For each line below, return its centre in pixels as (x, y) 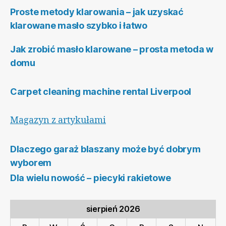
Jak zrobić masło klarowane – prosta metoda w (112, 49)
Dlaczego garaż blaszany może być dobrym (105, 149)
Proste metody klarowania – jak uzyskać (97, 12)
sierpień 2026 (113, 209)
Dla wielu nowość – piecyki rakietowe (91, 178)
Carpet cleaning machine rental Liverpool (101, 92)
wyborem (31, 163)
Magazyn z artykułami (58, 121)
